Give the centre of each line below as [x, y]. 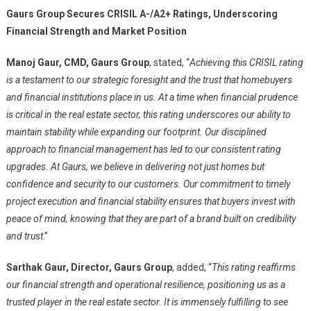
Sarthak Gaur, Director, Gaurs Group [89, 267]
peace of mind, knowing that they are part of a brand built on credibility [151, 219]
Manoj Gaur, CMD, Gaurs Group [77, 62]
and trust [24, 236]
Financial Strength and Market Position [96, 31]
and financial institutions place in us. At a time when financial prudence [152, 97]
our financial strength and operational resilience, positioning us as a [145, 285]
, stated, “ [169, 62]
